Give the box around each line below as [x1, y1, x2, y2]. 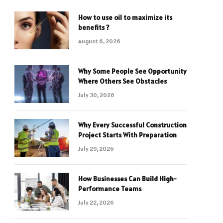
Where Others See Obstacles [78, 77, 167, 86]
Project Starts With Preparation [78, 130, 177, 139]
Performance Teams [78, 184, 141, 193]
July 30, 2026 [78, 91, 114, 99]
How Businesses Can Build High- [78, 174, 177, 183]
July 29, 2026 [78, 145, 114, 152]
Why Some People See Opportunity [78, 67, 187, 76]
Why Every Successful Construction [78, 120, 187, 129]
